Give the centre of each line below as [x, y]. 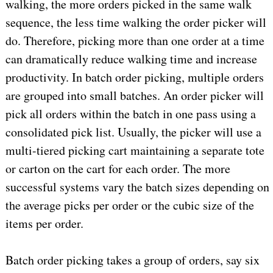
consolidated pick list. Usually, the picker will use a [133, 132]
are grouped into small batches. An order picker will [134, 96]
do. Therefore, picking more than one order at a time [135, 41]
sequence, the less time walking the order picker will [136, 23]
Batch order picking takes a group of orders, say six [132, 260]
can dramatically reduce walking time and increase [131, 59]
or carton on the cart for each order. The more [118, 169]
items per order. [44, 224]
